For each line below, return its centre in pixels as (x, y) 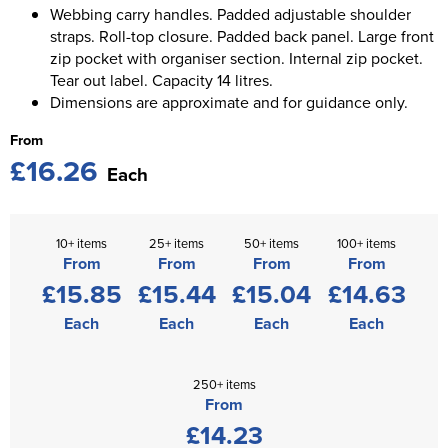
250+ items (224, 383)
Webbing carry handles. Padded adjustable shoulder (230, 13)
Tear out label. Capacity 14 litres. (161, 79)
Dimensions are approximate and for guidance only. (229, 101)
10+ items (81, 242)
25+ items (176, 242)
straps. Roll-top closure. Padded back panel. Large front (242, 35)
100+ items (366, 242)
